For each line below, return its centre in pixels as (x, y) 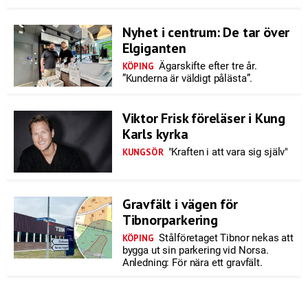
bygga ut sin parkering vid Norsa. (195, 250)
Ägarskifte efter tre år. (207, 66)
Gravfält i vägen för (180, 204)
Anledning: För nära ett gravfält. (192, 263)
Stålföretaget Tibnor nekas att (225, 238)
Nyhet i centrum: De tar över (206, 32)
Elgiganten (154, 48)
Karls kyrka (155, 134)
